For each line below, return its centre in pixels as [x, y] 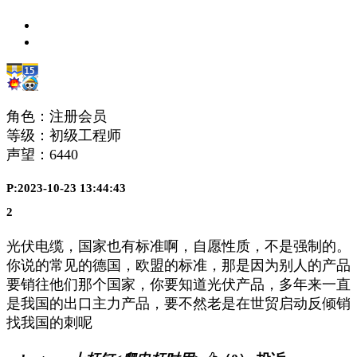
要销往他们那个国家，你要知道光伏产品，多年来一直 [178, 285]
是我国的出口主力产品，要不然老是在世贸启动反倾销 [178, 304]
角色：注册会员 [57, 116]
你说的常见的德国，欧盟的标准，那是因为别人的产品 [178, 266]
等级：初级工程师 [64, 135]
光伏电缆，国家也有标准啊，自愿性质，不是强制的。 [178, 247]
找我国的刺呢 [49, 323]
